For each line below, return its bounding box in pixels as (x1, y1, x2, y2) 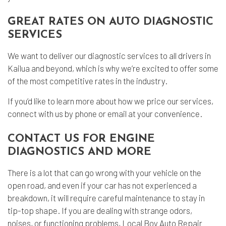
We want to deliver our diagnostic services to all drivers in (8, 50, 211, 61)
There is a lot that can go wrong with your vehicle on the (8, 167, 201, 178)
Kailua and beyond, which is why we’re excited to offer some (8, 63, 218, 73)
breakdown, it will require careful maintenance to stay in (8, 193, 205, 203)
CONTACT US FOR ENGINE (8, 133, 155, 145)
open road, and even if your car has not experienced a (8, 180, 197, 190)
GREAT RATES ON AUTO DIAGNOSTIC (8, 16, 213, 28)
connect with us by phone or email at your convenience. (8, 108, 202, 119)
